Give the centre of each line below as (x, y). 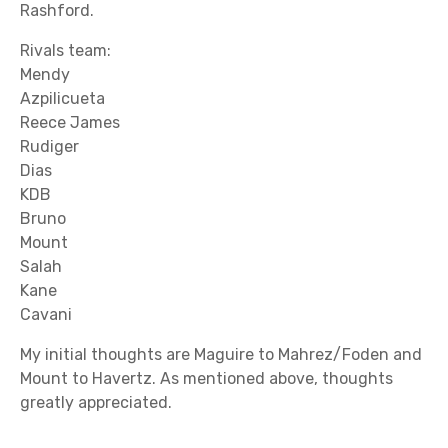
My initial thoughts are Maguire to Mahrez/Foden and (221, 354)
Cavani (46, 314)
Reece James (70, 122)
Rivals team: (65, 50)
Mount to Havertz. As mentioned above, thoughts (206, 378)
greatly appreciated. (96, 402)
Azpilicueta (62, 98)
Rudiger (49, 146)
